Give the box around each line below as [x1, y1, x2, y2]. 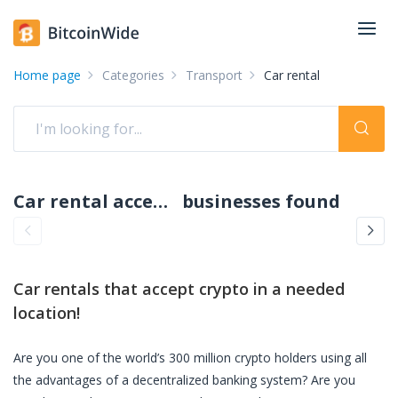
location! [13, 302, 80, 323]
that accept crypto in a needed [99, 278, 345, 299]
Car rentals [13, 278, 99, 299]
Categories [102, 67, 164, 84]
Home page [13, 67, 81, 84]
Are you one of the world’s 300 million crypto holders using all [13, 349, 367, 366]
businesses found [182, 189, 340, 213]
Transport [186, 67, 243, 84]
